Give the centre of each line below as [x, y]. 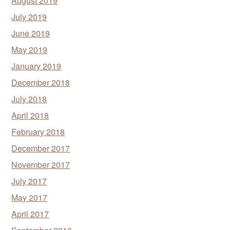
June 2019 [31, 33]
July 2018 [29, 99]
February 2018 [38, 131]
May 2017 [30, 197]
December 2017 [41, 148]
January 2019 [36, 66]
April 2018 [30, 115]
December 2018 [41, 82]
